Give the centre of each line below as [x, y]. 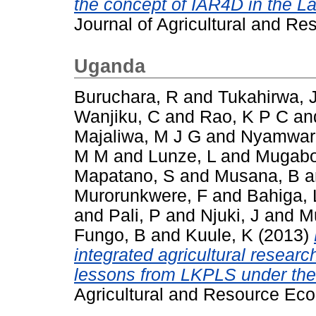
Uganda [110, 67]
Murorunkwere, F [141, 196]
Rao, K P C [244, 117]
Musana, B [257, 176]
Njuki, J [230, 216]
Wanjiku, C [117, 117]
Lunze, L [182, 157]
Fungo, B [110, 236]
